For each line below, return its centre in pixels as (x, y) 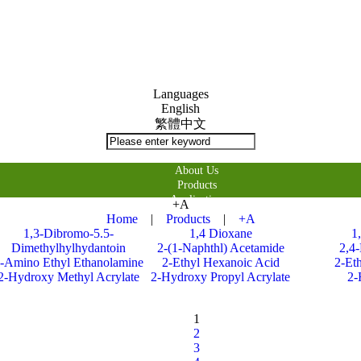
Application (197, 199)
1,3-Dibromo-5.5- (68, 233)
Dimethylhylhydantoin (68, 248)
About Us (197, 170)
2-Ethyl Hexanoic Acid (220, 262)
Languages (180, 94)
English (180, 108)
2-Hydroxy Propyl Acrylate (220, 277)
